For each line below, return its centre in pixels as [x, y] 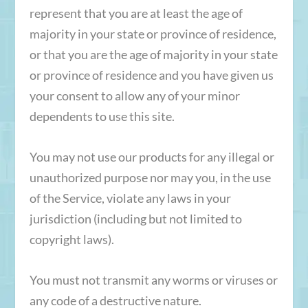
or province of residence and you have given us [151, 75]
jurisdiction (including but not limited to [135, 219]
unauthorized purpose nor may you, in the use [150, 178]
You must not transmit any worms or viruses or [153, 279]
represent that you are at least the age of [136, 13]
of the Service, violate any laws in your [130, 198]
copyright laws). [71, 240]
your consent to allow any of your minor [134, 96]
